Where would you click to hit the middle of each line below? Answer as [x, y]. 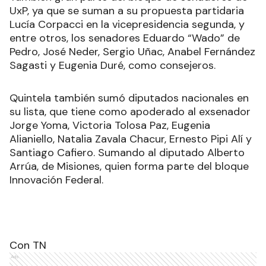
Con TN [28, 245]
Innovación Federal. [56, 180]
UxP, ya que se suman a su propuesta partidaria [127, 10]
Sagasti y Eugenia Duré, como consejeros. [113, 65]
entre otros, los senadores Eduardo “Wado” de [125, 38]
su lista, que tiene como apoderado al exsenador [130, 111]
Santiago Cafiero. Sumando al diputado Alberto [127, 152]
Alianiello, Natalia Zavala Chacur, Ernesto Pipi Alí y [131, 139]
